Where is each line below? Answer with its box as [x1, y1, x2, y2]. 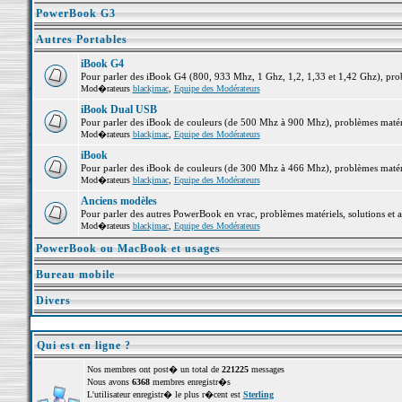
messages [248, 364, 284, 374]
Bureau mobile [35, 268, 115, 281]
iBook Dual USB [80, 103, 157, 116]
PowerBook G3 [35, 7, 116, 20]
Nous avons [86, 377, 132, 387]
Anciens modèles [80, 195, 157, 207]
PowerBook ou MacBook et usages [35, 242, 221, 255]
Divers [35, 294, 71, 307]
